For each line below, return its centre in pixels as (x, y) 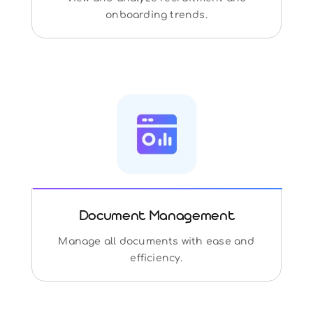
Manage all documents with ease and (156, 241)
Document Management (156, 217)
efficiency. (156, 258)
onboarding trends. (156, 15)
